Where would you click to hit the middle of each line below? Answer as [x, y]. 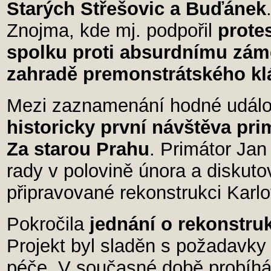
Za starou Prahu [78, 149]
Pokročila [48, 224]
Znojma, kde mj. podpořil [112, 31]
